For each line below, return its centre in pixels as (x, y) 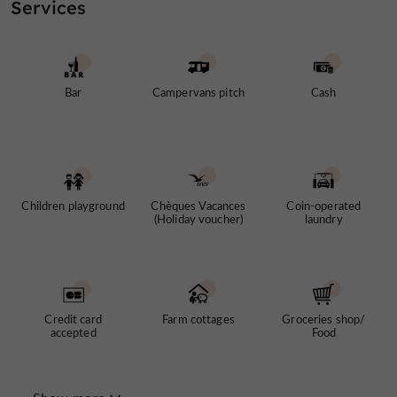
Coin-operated (324, 206)
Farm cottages (198, 319)
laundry (323, 219)
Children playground (73, 206)
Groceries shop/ (324, 319)
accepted (73, 332)
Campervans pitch (198, 92)
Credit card (73, 319)
